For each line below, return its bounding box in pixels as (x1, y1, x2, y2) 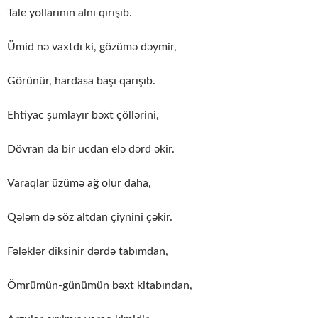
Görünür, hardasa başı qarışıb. (7, 75, 155, 87)
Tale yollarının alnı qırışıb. (7, 6, 132, 18)
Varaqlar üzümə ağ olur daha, (7, 177, 151, 189)
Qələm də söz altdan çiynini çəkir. (7, 211, 172, 223)
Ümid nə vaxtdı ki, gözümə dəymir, (7, 40, 177, 53)
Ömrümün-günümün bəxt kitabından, (7, 279, 192, 291)
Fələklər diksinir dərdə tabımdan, (7, 245, 168, 257)
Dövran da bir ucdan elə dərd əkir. (7, 143, 175, 155)
